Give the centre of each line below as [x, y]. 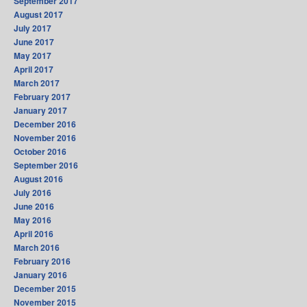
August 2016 [38, 179]
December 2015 [45, 289]
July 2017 [33, 28]
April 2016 [34, 234]
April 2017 [34, 70]
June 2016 [34, 207]
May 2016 [33, 220]
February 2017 [42, 97]
